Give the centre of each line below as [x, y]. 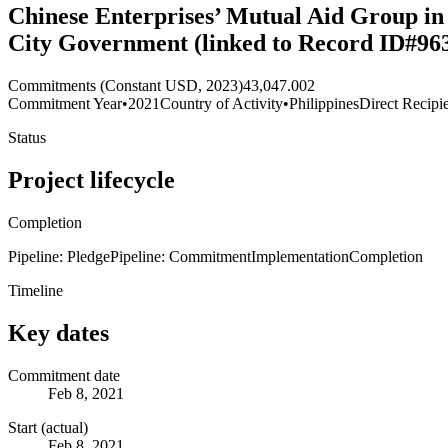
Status [27, 138]
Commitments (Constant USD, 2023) [125, 86]
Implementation [300, 256]
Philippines [324, 104]
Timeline [35, 290]
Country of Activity [221, 104]
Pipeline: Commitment [180, 256]
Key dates [58, 332]
